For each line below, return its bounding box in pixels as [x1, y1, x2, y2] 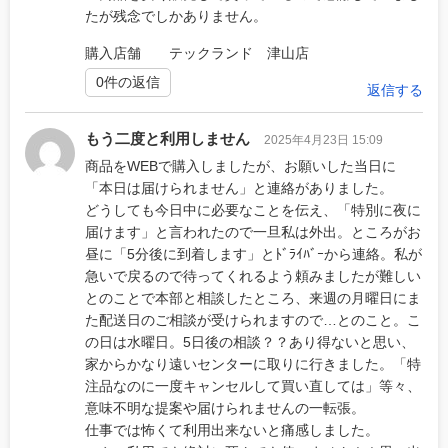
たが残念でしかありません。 [85, 7, 267, 24]
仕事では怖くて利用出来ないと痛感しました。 [85, 421, 379, 438]
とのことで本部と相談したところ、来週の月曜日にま [85, 289, 421, 306]
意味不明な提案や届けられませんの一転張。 [85, 399, 365, 416]
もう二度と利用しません [85, 129, 250, 147]
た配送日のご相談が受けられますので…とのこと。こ [85, 311, 421, 328]
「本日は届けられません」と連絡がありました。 [85, 179, 393, 196]
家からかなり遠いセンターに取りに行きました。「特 [85, 355, 421, 372]
